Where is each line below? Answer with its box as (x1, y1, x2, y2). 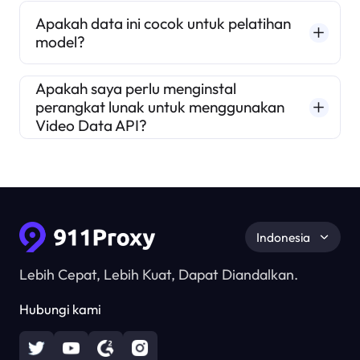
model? (35, 31, 86, 51)
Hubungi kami (18, 301, 101, 318)
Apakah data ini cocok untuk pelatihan (35, 13, 292, 33)
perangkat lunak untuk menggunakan (35, 97, 285, 117)
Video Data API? (35, 116, 148, 136)
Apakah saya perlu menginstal (35, 79, 237, 99)
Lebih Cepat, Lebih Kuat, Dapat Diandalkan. (18, 264, 298, 284)
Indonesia (256, 228, 310, 245)
